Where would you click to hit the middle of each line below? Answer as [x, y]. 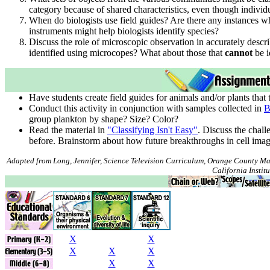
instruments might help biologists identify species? [124, 31]
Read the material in [68, 130]
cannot [239, 53]
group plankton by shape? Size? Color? [104, 119]
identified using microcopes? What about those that [127, 53]
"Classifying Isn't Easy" [152, 130]
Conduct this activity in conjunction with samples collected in [146, 108]
